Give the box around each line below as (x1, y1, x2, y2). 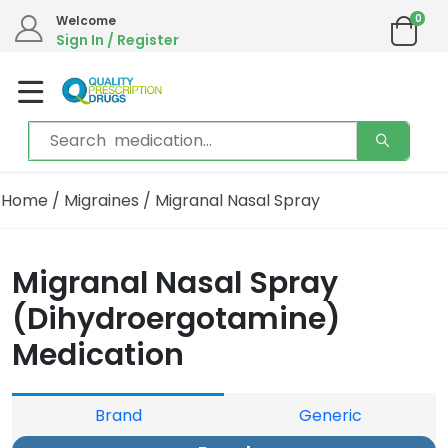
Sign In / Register (56, 30, 179, 50)
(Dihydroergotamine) (12, 298, 341, 341)
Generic (298, 404, 362, 428)
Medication (12, 334, 184, 377)
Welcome (56, 12, 116, 29)
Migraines (64, 189, 139, 212)
